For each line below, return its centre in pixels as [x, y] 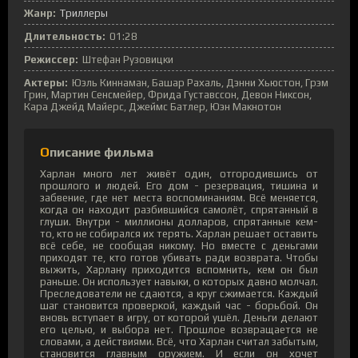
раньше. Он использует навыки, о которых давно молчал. [179, 281]
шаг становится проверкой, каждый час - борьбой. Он [179, 305]
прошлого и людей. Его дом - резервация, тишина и [179, 185]
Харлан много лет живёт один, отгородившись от [179, 173]
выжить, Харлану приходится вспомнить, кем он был [179, 269]
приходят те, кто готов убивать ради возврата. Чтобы [179, 257]
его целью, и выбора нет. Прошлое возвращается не [179, 329]
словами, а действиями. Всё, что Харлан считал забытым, [179, 341]
